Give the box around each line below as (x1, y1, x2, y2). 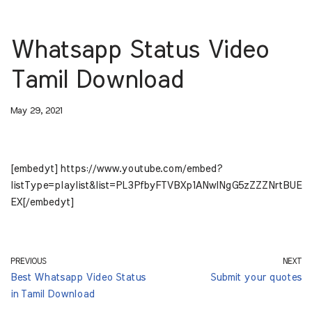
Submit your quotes (210, 272, 302, 283)
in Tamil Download (10, 288, 95, 299)
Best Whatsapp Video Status (10, 272, 146, 283)
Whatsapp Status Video (10, 37, 269, 63)
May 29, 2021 (10, 105, 62, 116)
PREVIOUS (10, 256, 47, 265)
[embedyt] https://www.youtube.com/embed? (10, 163, 222, 174)
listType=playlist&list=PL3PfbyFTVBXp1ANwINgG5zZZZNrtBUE (10, 180, 302, 191)
